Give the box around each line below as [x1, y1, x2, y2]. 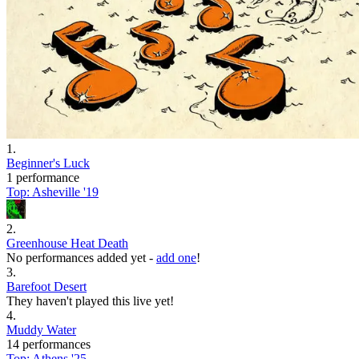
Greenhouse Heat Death [6, 236, 128, 250]
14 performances [6, 337, 91, 351]
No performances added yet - [6, 250, 153, 264]
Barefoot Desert [6, 279, 87, 293]
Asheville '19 [32, 184, 99, 199]
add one [156, 250, 196, 264]
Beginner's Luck [6, 155, 90, 170]
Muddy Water [6, 322, 76, 337]
